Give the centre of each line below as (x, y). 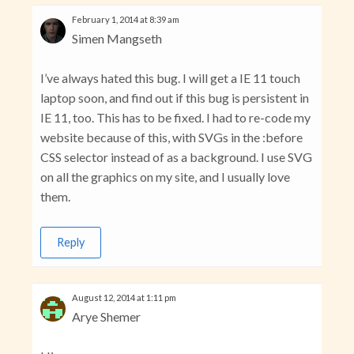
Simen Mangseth (117, 39)
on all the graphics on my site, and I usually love (165, 177)
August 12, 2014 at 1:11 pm (124, 298)
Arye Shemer (106, 317)
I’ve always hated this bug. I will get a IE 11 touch (170, 78)
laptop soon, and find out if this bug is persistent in (174, 98)
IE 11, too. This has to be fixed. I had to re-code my (175, 118)
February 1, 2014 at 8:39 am (125, 20)
